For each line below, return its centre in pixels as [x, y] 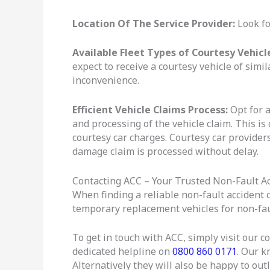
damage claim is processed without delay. [165, 152]
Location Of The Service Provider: [154, 23]
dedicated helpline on [122, 252]
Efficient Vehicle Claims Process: [150, 110]
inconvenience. [106, 80]
